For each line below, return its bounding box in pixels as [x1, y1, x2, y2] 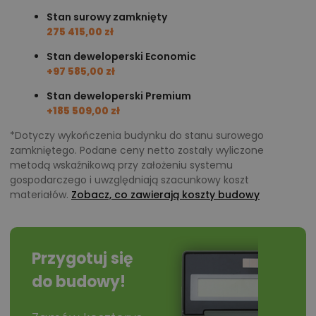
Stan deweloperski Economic [47, 49, 196, 63]
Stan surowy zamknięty [47, 9, 167, 24]
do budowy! [31, 270, 126, 293]
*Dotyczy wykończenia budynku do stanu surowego [10, 128, 264, 142]
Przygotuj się [31, 247, 133, 269]
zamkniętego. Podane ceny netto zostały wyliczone [10, 142, 264, 157]
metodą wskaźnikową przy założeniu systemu [10, 157, 233, 172]
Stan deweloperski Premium [47, 88, 191, 103]
